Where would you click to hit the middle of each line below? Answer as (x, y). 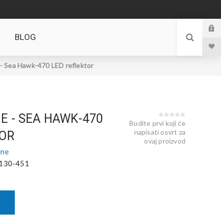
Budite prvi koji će (157, 123)
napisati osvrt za (160, 132)
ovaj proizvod (165, 141)
